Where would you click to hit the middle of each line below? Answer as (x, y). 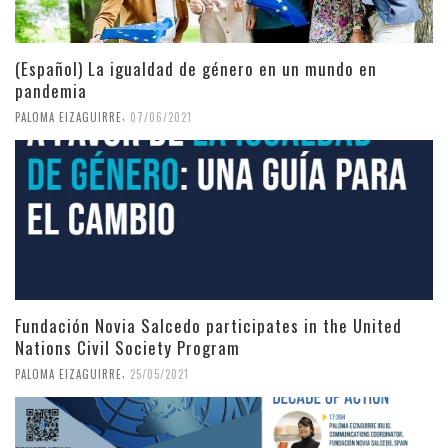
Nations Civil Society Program (127, 347)
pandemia (51, 90)
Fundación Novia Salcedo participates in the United (208, 325)
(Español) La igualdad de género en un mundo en (196, 68)
